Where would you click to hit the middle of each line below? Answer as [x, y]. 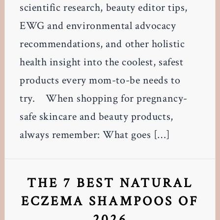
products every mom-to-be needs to [100, 80]
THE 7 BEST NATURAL [110, 183]
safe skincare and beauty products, [96, 116]
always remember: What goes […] [95, 135]
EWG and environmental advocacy [98, 26]
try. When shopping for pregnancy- [103, 98]
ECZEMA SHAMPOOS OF [110, 201]
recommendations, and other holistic [102, 44]
